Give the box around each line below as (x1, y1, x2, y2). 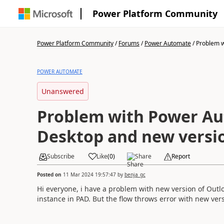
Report (171, 152, 190, 160)
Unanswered (41, 86, 84, 96)
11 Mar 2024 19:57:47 (62, 170, 116, 178)
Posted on (36, 170, 63, 178)
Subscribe (46, 152, 74, 160)
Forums (118, 39, 139, 47)
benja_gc (124, 170, 145, 178)
